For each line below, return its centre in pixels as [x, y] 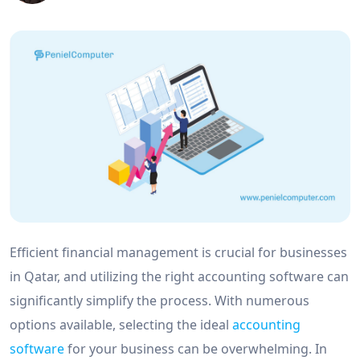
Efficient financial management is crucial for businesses [178, 252]
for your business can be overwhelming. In [196, 348]
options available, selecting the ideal [121, 324]
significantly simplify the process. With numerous [160, 300]
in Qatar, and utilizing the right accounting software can [179, 276]
